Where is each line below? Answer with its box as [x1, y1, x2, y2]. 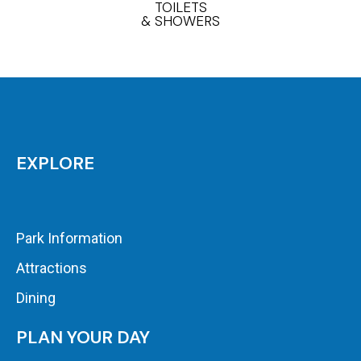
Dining [16, 289, 56, 307]
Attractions [16, 259, 87, 277]
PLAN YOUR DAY [16, 326, 150, 350]
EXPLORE [16, 151, 94, 176]
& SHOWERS [141, 12, 220, 31]
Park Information [16, 230, 122, 247]
